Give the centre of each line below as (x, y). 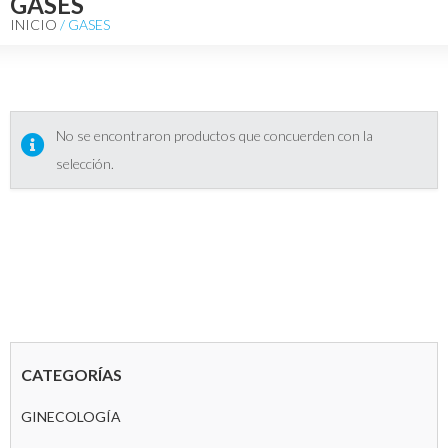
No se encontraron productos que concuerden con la (214, 136)
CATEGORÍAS (71, 374)
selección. (85, 164)
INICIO (33, 25)
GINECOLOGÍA (71, 416)
